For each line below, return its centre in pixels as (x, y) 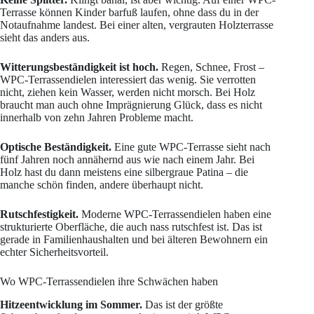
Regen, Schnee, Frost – (211, 67)
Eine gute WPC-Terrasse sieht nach (191, 147)
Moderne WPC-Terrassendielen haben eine (175, 214)
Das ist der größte (183, 304)
